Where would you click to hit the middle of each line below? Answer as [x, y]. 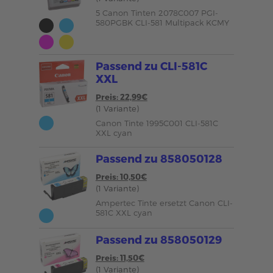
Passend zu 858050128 [159, 158]
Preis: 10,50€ [121, 177]
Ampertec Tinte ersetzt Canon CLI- [164, 203]
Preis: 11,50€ [120, 258]
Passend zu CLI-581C [151, 66]
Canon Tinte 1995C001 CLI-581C [157, 123]
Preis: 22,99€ [121, 97]
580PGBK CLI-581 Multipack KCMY [162, 23]
